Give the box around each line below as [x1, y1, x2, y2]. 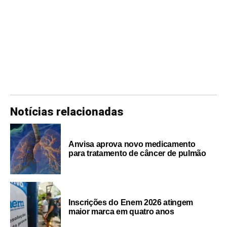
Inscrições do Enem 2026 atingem [68, 198, 194, 207]
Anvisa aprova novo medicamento [68, 139, 196, 148]
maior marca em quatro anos [68, 207, 174, 216]
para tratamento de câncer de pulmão [68, 148, 206, 158]
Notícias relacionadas [10, 105, 124, 118]
